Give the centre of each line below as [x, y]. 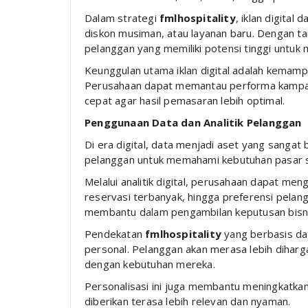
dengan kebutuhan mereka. [150, 264]
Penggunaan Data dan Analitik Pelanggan [193, 122]
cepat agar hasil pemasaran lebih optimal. [185, 100]
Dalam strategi [122, 18]
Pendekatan [115, 233]
